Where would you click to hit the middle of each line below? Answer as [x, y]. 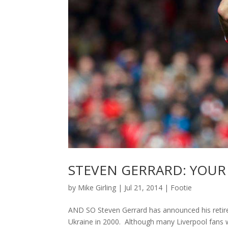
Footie [181, 187]
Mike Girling [97, 187]
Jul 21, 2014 [144, 187]
